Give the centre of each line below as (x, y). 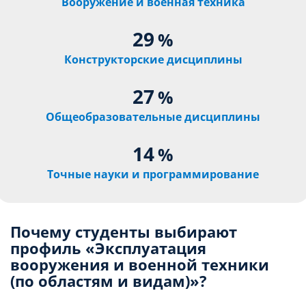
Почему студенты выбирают (124, 232)
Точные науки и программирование (153, 175)
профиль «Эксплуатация (108, 248)
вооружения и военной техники (140, 265)
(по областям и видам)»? (109, 281)
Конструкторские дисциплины (153, 60)
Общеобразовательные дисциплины (153, 117)
